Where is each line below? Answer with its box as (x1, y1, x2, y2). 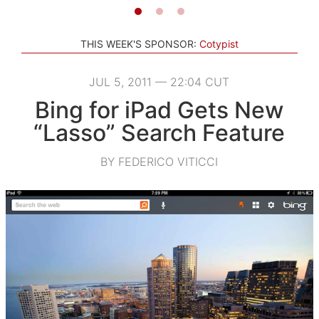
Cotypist (199, 37, 239, 50)
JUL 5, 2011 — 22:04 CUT (89, 74, 230, 89)
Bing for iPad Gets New (35, 95, 284, 124)
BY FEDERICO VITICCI (100, 154, 219, 169)
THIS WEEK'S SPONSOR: (80, 37, 197, 50)
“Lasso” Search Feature (33, 118, 286, 147)
